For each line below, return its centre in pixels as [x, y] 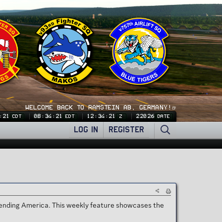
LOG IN [86, 130]
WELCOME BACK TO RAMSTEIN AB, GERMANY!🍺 [101, 108]
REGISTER [127, 130]
